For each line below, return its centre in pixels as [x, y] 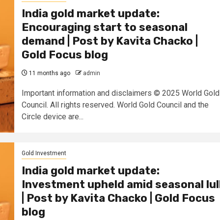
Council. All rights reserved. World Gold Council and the [115, 105]
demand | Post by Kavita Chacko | [110, 41]
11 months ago [49, 73]
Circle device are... [52, 117]
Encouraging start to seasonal [104, 27]
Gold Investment [44, 153]
